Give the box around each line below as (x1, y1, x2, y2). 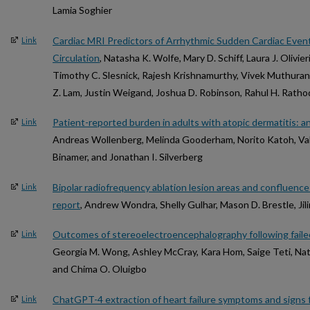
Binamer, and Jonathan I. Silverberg (53, 151, 203, 163)
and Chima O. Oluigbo (53, 263, 147, 275)
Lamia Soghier (53, 4, 112, 17)
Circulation (53, 51, 100, 64)
